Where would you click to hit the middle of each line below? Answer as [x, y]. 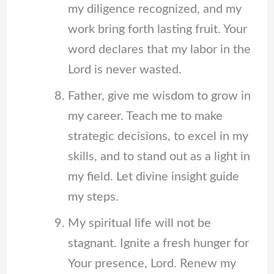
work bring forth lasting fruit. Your [157, 29]
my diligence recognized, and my [154, 9]
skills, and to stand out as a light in [159, 156]
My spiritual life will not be [139, 223]
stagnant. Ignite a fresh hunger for [158, 243]
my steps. [93, 197]
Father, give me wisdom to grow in [159, 96]
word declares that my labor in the [159, 49]
